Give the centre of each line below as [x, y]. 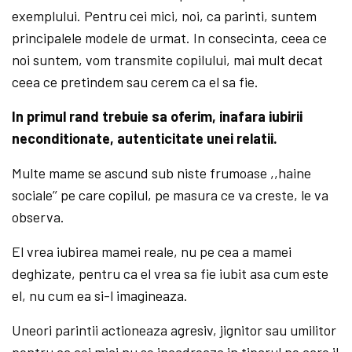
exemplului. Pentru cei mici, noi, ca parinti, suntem [165, 15]
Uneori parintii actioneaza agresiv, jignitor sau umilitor [174, 330]
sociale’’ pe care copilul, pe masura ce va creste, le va [170, 194]
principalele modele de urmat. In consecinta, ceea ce [170, 37]
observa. [38, 216]
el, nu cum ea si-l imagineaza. [100, 295]
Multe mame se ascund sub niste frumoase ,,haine [162, 172]
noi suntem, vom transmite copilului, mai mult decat [168, 59]
